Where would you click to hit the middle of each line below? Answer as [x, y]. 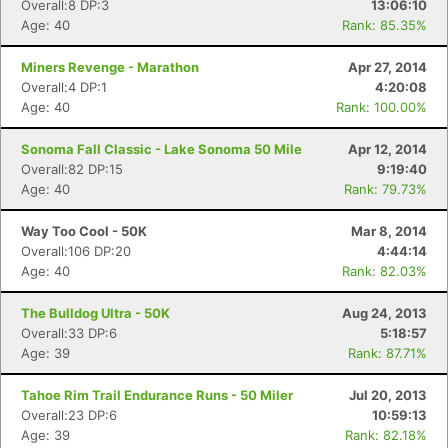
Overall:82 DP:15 [72, 169]
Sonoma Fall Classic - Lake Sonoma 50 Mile [161, 149]
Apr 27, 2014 [387, 67]
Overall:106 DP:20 [76, 251]
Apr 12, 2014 [387, 149]
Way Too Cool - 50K [84, 231]
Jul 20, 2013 [388, 395]
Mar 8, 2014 [389, 231]
